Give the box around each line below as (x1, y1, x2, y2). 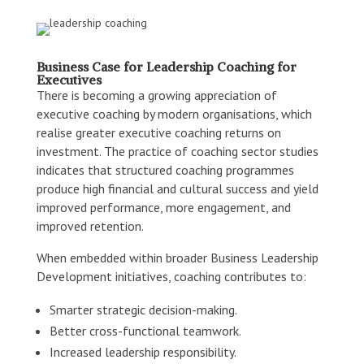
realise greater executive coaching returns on (36, 123, 281, 141)
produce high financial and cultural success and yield (36, 180, 318, 197)
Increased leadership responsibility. (49, 343, 236, 360)
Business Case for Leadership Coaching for (36, 58, 297, 75)
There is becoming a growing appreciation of (36, 86, 277, 103)
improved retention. (36, 217, 144, 234)
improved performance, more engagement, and (36, 198, 291, 215)
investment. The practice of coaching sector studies (36, 142, 318, 159)
